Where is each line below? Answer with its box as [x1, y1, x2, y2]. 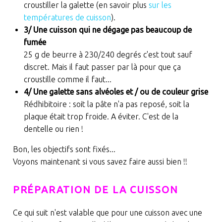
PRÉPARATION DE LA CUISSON [12, 183, 178, 195]
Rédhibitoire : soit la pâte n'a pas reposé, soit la [23, 99, 189, 109]
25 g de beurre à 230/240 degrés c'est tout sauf [23, 50, 192, 59]
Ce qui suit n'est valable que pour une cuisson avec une [12, 208, 202, 217]
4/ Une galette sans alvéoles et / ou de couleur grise [23, 87, 208, 96]
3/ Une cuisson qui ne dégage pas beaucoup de [23, 25, 192, 34]
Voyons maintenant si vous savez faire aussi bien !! [12, 157, 187, 166]
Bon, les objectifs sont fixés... [12, 144, 115, 154]
